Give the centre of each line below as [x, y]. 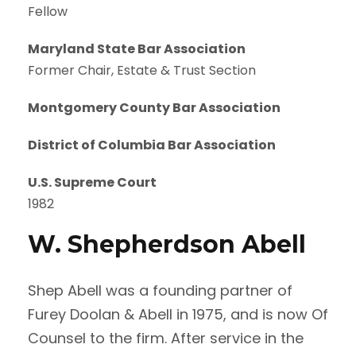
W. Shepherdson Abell [167, 244]
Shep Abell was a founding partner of [160, 290]
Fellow [48, 11]
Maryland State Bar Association [137, 48]
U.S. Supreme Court [92, 182]
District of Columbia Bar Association [152, 145]
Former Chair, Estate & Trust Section [142, 70]
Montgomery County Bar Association [154, 107]
